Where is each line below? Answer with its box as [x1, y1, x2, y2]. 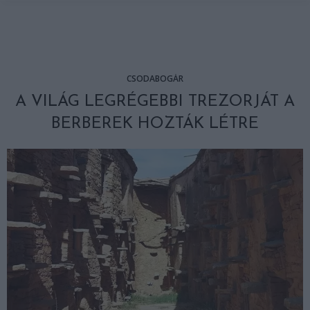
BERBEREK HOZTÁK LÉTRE [51, 116, 259, 132]
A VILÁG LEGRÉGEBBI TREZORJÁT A [15, 93, 295, 110]
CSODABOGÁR [127, 73, 183, 84]
